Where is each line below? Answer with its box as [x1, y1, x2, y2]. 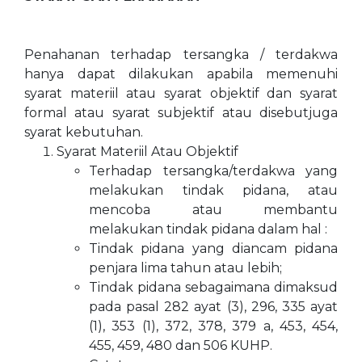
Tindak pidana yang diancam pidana [89, 241, 338, 256]
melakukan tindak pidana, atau [89, 183, 338, 198]
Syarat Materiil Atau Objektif [57, 144, 238, 159]
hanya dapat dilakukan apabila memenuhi [24, 66, 338, 82]
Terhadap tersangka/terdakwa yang [89, 163, 338, 179]
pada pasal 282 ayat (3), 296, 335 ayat [89, 299, 338, 314]
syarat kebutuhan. [24, 124, 143, 140]
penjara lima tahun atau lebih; [89, 260, 282, 276]
